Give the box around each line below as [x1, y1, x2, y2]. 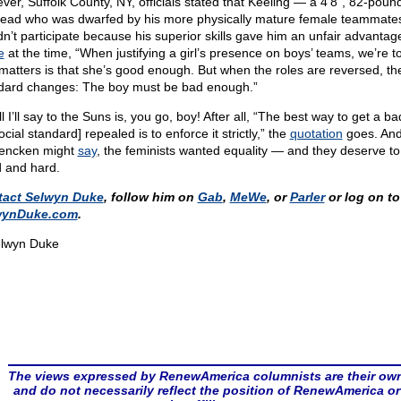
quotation [289, 126, 343, 141]
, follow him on [103, 190, 198, 204]
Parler [289, 190, 325, 204]
